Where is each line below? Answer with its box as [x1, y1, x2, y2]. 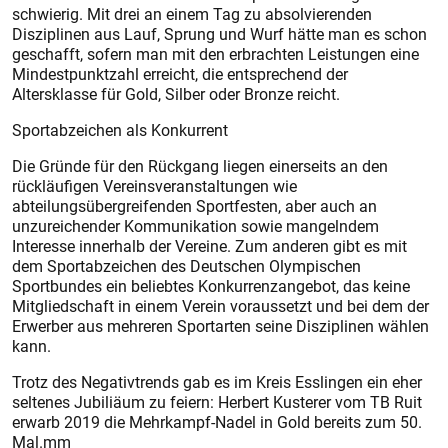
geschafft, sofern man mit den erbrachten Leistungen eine [12, 43, 419, 65]
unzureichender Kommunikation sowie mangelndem [12, 215, 379, 237]
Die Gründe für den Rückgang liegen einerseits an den [12, 155, 388, 177]
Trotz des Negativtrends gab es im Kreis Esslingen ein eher [12, 371, 422, 393]
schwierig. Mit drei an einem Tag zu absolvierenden [12, 3, 372, 25]
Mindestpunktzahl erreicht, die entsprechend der [12, 63, 348, 85]
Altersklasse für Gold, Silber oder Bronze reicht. [12, 83, 340, 105]
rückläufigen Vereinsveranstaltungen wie [12, 175, 297, 197]
